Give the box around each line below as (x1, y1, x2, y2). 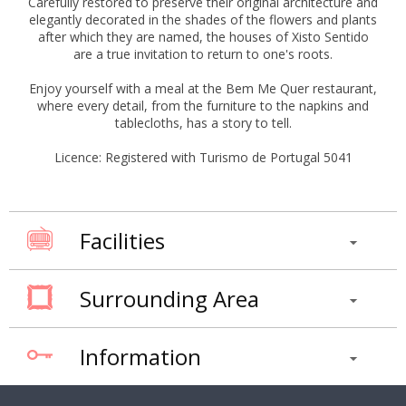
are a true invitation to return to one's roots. (73, 45, 333, 63)
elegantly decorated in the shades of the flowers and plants (29, 11, 377, 29)
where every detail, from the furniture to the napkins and (37, 97, 369, 115)
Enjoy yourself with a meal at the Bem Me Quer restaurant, (29, 80, 377, 98)
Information (80, 342, 201, 372)
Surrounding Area (80, 284, 259, 314)
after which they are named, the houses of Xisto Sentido (37, 28, 369, 46)
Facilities (80, 226, 165, 256)
